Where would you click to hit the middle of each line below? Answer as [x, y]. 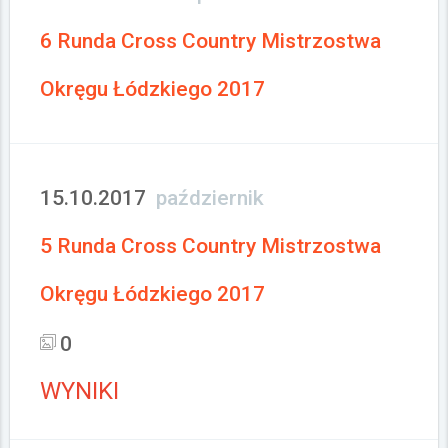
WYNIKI [79, 391]
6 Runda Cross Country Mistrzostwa [210, 41]
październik [210, 198]
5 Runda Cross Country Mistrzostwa [210, 246]
